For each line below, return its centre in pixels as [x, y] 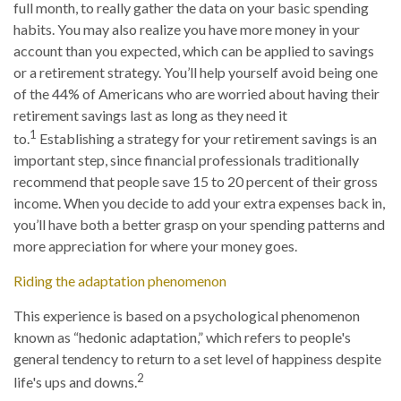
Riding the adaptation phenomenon [120, 281]
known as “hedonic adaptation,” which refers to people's [182, 337]
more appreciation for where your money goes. [155, 246]
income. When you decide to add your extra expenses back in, [199, 203]
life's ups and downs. [75, 382]
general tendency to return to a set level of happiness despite [197, 359]
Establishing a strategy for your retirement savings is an [207, 139]
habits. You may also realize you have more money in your [187, 29]
